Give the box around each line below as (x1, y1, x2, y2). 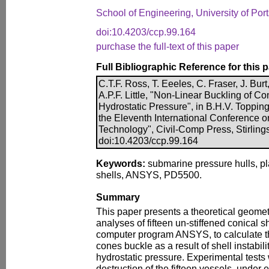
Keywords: (96, 158, 145, 169)
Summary (96, 192, 140, 202)
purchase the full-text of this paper (96, 41, 239, 52)
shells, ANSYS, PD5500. (96, 169, 202, 180)
